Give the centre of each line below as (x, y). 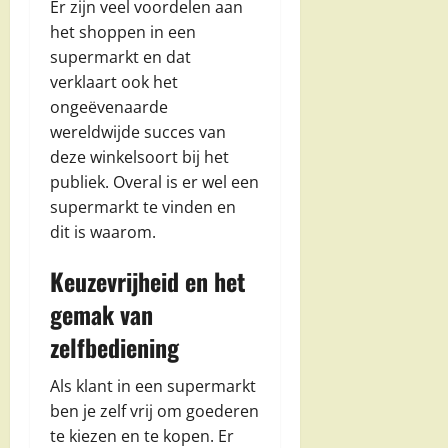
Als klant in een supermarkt (153, 385)
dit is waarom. (103, 231)
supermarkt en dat (120, 56)
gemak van (101, 313)
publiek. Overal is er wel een (154, 181)
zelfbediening (114, 346)
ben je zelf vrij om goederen (154, 410)
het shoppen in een (123, 31)
